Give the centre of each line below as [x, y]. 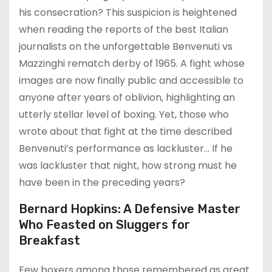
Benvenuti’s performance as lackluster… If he [126, 148]
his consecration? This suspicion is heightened [128, 12]
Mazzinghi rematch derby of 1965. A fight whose [132, 63]
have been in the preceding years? [102, 182]
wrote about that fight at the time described [125, 131]
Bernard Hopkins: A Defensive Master [130, 209]
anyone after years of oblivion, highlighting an [127, 97]
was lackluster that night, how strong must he [128, 165]
